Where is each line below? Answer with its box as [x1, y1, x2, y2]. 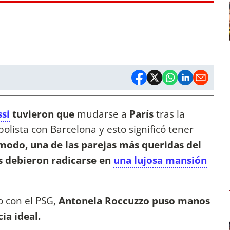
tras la [154, 107, 185, 121]
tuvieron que [10, 107, 77, 121]
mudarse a [77, 107, 129, 121]
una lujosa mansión [113, 153, 207, 167]
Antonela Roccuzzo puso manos [59, 194, 210, 208]
